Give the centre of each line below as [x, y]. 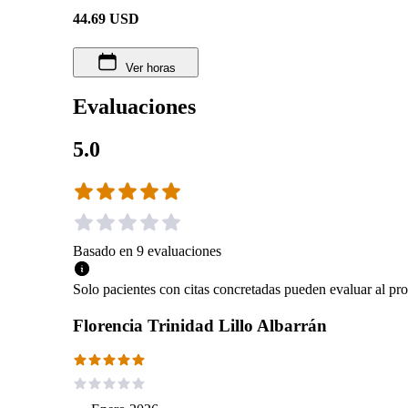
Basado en [103, 250]
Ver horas [150, 67]
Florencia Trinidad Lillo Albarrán [200, 325]
